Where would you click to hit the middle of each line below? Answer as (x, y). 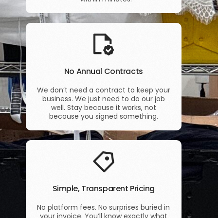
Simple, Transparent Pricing (103, 188)
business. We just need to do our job (103, 99)
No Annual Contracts (103, 71)
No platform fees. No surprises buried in (104, 207)
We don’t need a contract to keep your (103, 90)
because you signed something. (103, 116)
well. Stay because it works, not (103, 107)
